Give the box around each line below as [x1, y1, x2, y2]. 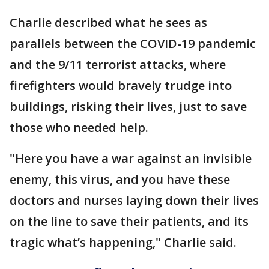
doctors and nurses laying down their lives [10, 192, 259, 208]
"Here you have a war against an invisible [10, 150, 252, 166]
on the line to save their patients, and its [10, 213, 249, 229]
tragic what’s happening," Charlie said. [10, 234, 237, 250]
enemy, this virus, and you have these [10, 171, 230, 187]
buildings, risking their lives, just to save [10, 98, 247, 115]
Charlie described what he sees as [10, 14, 207, 31]
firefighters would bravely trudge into [10, 77, 232, 94]
